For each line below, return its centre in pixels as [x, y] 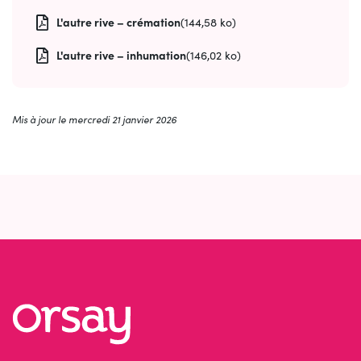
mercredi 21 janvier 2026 [122, 120]
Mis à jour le [40, 120]
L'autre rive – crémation [118, 22]
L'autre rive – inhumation [121, 55]
